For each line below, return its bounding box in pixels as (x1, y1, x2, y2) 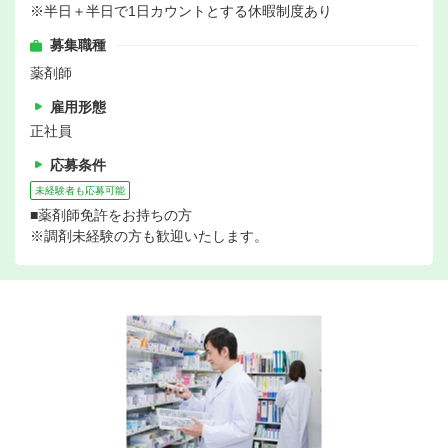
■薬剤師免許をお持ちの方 (30, 207, 192, 224)
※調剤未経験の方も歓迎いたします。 (30, 228, 268, 245)
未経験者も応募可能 (35, 185, 125, 197)
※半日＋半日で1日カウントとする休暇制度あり (30, 3, 332, 20)
